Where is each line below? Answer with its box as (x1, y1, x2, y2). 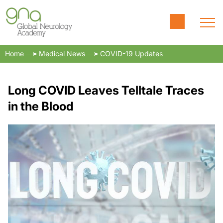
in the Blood (8, 99, 74, 113)
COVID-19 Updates (100, 49, 163, 58)
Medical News (39, 49, 85, 58)
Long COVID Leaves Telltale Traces (8, 83, 204, 98)
